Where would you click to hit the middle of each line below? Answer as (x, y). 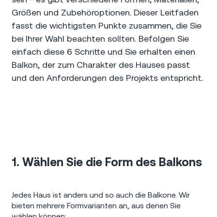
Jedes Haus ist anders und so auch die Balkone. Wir (101, 194)
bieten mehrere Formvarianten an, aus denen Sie (96, 205)
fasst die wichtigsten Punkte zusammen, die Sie (107, 25)
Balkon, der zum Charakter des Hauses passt (101, 64)
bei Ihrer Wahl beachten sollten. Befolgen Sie (100, 38)
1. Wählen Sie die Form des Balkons (107, 162)
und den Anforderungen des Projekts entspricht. (107, 77)
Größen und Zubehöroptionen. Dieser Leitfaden (105, 12)
